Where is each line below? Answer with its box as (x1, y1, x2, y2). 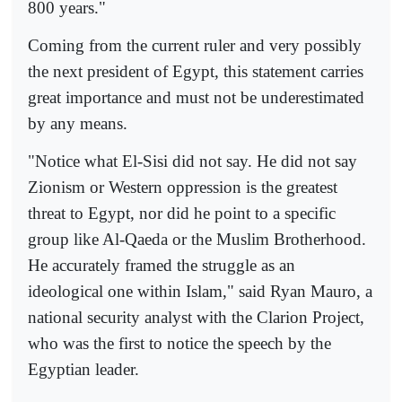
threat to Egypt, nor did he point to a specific (28, 204, 336, 223)
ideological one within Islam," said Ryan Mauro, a (28, 282, 372, 301)
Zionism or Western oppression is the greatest (28, 178, 337, 197)
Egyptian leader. (28, 360, 139, 380)
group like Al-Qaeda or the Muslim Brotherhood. (28, 230, 366, 249)
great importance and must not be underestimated (28, 88, 364, 108)
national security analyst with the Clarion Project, (28, 308, 364, 328)
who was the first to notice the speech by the (28, 334, 331, 354)
